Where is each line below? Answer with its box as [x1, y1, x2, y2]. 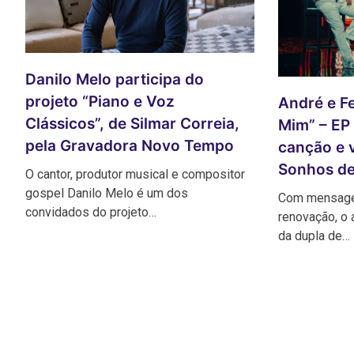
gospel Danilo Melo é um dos [25, 185, 188, 201]
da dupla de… [278, 228, 350, 243]
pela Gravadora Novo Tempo [25, 136, 234, 155]
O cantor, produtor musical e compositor [25, 166, 245, 182]
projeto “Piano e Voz [25, 92, 175, 111]
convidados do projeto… [25, 204, 156, 220]
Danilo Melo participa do [25, 70, 204, 88]
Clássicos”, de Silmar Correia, [25, 114, 239, 133]
